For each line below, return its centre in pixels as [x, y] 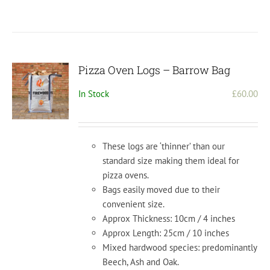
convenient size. [134, 204]
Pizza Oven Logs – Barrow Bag [155, 70]
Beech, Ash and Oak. [141, 262]
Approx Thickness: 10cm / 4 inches [169, 219]
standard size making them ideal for [171, 161]
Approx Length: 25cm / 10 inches [166, 233]
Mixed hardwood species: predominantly [180, 248]
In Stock [94, 94]
